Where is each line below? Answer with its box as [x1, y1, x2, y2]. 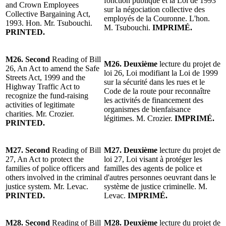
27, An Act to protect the [6, 154, 84, 163]
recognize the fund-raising [6, 91, 88, 100]
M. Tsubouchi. [104, 23, 152, 32]
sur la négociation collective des [104, 5, 205, 14]
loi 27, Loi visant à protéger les [104, 154, 202, 163]
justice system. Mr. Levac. [6, 182, 88, 191]
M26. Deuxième [104, 59, 157, 68]
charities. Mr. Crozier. [6, 109, 74, 118]
